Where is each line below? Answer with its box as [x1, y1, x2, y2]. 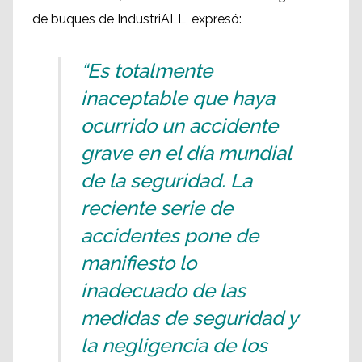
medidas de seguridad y [81, 305, 297, 330]
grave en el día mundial [81, 141, 291, 165]
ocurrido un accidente [81, 113, 278, 137]
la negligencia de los [81, 333, 267, 357]
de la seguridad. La [81, 168, 252, 192]
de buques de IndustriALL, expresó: [32, 11, 242, 27]
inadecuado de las [81, 278, 246, 302]
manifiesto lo [81, 250, 196, 275]
